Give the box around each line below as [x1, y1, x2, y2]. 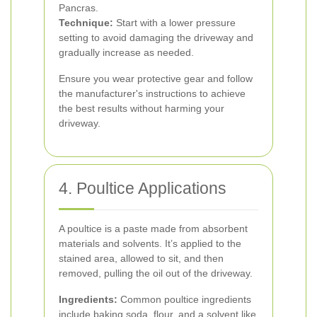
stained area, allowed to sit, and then [59, 252, 224, 264]
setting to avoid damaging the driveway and [59, 31, 253, 43]
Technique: [59, 16, 113, 28]
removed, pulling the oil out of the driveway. [59, 267, 253, 279]
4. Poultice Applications [59, 178, 226, 197]
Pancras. [59, 1, 98, 13]
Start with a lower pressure [113, 16, 236, 28]
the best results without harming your [59, 102, 224, 114]
